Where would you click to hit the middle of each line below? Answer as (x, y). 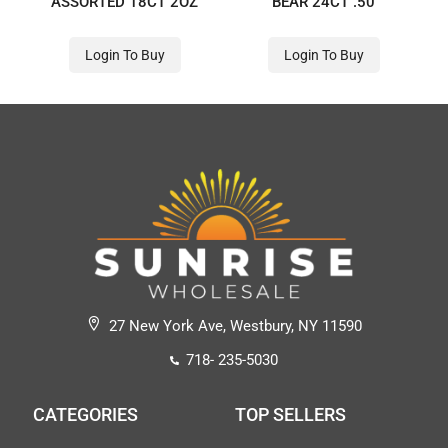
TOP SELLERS (290, 414)
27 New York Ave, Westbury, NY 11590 (236, 325)
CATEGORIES (85, 414)
